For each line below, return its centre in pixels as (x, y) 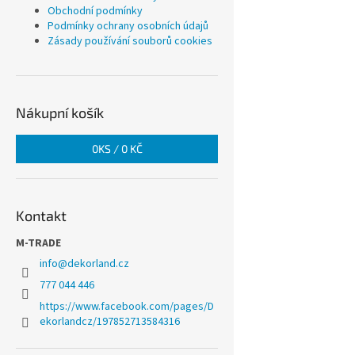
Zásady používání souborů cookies (130, 42)
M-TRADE (38, 244)
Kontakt (41, 216)
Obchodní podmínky (95, 11)
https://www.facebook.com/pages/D (127, 307)
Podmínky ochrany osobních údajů (128, 27)
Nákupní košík (60, 113)
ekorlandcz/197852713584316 (110, 322)
